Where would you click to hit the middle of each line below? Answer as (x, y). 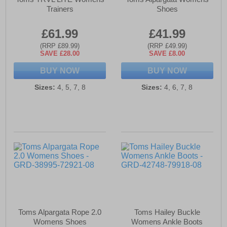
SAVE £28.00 (60, 54)
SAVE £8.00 (167, 54)
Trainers (60, 9)
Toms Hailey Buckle (167, 212)
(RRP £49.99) (167, 46)
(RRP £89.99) (60, 46)
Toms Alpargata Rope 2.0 (60, 212)
